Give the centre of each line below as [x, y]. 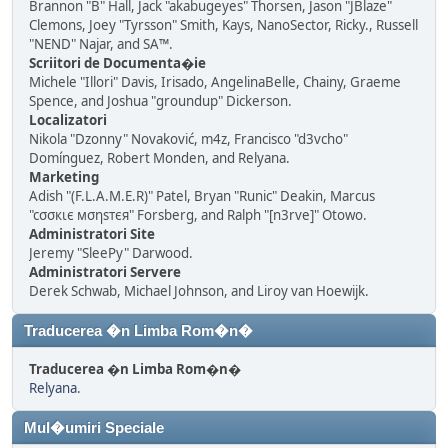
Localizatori [68, 120]
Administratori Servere [105, 272]
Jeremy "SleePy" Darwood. [111, 253]
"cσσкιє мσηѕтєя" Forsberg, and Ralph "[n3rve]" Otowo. [198, 215]
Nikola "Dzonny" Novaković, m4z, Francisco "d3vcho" [188, 139]
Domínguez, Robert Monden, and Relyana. [159, 158]
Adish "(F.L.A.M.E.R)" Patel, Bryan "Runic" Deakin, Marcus [202, 196]
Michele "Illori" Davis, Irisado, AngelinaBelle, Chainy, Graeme [215, 82]
